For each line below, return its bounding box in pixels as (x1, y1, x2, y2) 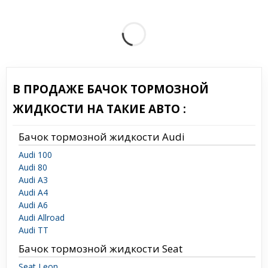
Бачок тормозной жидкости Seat (19, 242, 182, 256)
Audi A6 (19, 199, 48, 211)
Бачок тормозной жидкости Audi (19, 130, 185, 144)
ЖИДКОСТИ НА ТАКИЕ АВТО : (13, 101, 186, 117)
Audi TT (19, 224, 48, 236)
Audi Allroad (19, 212, 65, 224)
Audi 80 (19, 162, 47, 173)
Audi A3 (19, 174, 48, 186)
